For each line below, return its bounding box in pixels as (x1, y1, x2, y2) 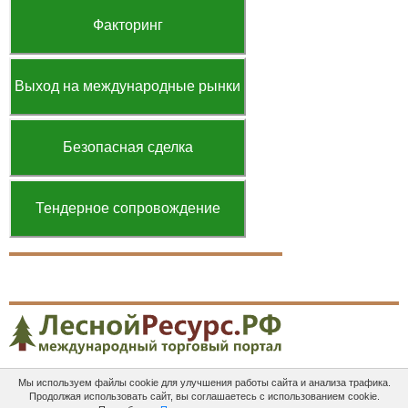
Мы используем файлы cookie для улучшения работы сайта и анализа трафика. (17, 377, 391, 388)
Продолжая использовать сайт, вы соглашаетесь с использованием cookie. (28, 391, 380, 402)
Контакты (335, 382, 390, 397)
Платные (40, 382, 97, 397)
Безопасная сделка (62, 139, 193, 155)
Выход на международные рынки (15, 78, 240, 94)
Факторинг (92, 17, 163, 33)
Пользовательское (172, 382, 282, 397)
